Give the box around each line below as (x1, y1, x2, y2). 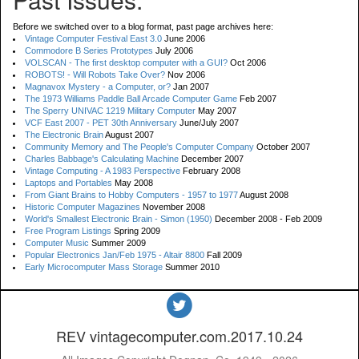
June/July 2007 (177, 118, 239, 127)
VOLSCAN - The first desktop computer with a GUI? (25, 58, 228, 67)
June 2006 (162, 34, 205, 43)
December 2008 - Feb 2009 (212, 214, 322, 224)
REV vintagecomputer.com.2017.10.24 (56, 325, 303, 347)
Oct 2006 (228, 58, 266, 67)
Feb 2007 (237, 94, 276, 103)
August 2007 (103, 130, 154, 139)
